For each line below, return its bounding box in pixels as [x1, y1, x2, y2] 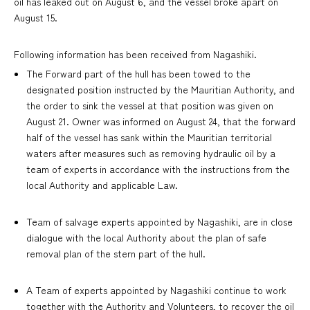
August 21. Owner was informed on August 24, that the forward [26, 114, 295, 129]
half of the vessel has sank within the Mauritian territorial [26, 130, 272, 145]
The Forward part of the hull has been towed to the [26, 66, 250, 81]
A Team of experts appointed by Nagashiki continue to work [26, 283, 286, 298]
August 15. [14, 10, 57, 25]
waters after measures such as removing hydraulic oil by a [26, 146, 275, 161]
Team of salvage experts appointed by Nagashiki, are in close [26, 215, 293, 229]
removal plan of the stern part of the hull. [26, 246, 206, 261]
